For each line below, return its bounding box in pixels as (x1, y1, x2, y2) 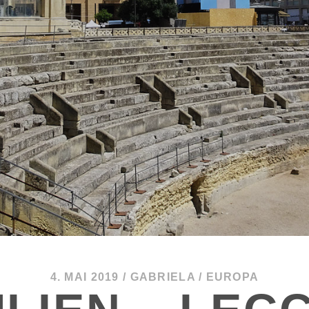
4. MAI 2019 (50, 271, 119, 283)
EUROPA (206, 271, 259, 283)
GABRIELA (130, 271, 195, 283)
